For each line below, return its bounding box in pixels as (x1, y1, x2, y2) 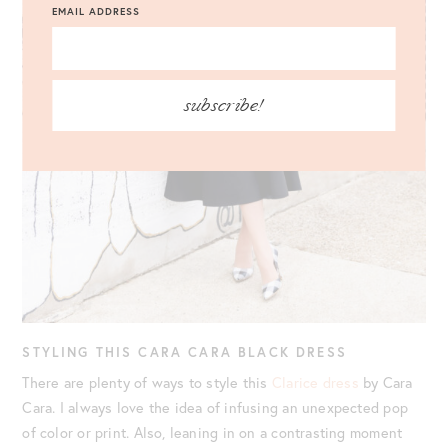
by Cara (358, 372, 413, 392)
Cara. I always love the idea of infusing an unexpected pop (22, 397, 409, 417)
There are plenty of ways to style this (22, 372, 272, 392)
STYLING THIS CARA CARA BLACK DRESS (22, 343, 347, 361)
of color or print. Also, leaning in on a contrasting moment (22, 422, 403, 442)
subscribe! (184, 94, 264, 116)
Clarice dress (271, 372, 359, 392)
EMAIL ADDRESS (52, 5, 141, 18)
